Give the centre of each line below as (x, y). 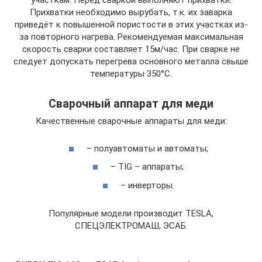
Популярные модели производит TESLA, (131, 213)
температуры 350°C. (131, 74)
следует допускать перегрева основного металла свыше (131, 62)
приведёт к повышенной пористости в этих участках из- (131, 25)
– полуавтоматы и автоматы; (147, 148)
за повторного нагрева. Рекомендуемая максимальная (131, 37)
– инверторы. (147, 185)
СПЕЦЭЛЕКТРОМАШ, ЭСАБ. (131, 225)
